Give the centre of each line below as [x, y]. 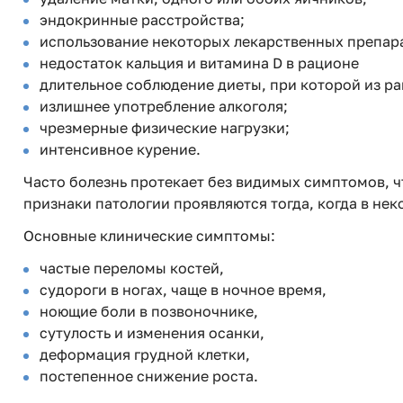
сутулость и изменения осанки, [152, 333]
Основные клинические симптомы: [149, 236]
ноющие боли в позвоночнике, [149, 311]
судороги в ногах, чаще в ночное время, [183, 290]
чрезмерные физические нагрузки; [165, 128]
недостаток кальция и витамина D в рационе [199, 63]
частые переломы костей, [132, 268]
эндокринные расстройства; [142, 20]
